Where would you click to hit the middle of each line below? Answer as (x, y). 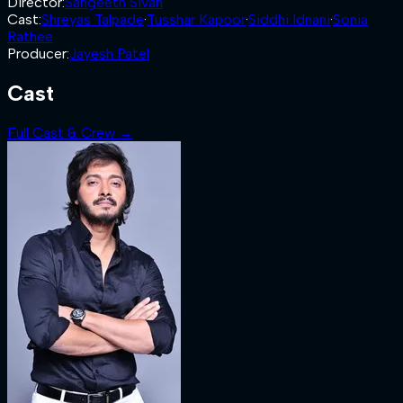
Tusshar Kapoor (196, 19)
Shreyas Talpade (93, 19)
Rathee (30, 36)
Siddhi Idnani (289, 19)
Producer (37, 54)
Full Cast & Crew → (70, 132)
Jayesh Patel (109, 54)
